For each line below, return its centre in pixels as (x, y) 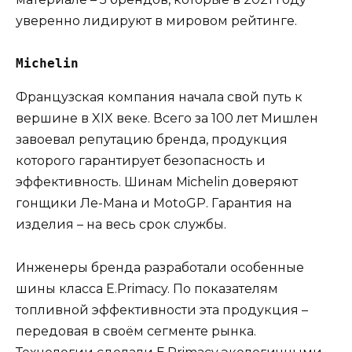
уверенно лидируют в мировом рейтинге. (156, 21)
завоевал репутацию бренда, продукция (152, 140)
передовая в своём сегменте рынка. (136, 331)
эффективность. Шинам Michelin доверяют (157, 182)
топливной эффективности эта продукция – (162, 310)
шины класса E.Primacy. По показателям (147, 288)
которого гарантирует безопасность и (141, 161)
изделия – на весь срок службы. (121, 225)
